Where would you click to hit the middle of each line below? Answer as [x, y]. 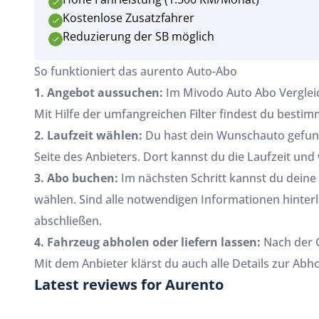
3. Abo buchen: [76, 178]
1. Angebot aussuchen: [99, 93]
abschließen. [68, 221]
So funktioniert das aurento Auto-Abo [136, 71]
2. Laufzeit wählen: [88, 135]
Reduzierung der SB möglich [138, 36]
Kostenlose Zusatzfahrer [129, 18]
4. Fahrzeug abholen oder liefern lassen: [147, 242]
